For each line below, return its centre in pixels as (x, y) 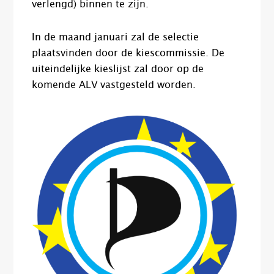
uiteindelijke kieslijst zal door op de (118, 69)
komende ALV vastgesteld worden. (114, 85)
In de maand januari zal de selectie (116, 38)
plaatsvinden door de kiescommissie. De (128, 54)
